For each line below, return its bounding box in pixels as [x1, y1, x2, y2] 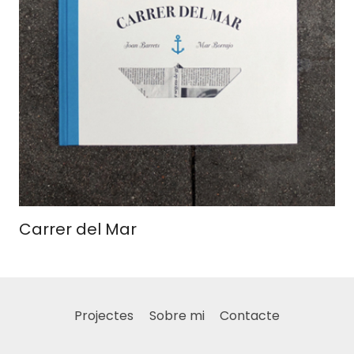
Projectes [74, 307, 134, 326]
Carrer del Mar [19, 218, 137, 240]
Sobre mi [149, 307, 205, 326]
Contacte [219, 307, 280, 326]
